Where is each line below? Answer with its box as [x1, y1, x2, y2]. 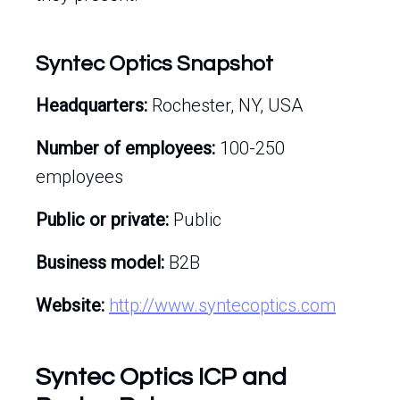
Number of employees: [36, 137, 215, 159]
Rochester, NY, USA [147, 95, 303, 116]
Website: [36, 295, 104, 316]
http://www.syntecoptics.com [109, 295, 336, 316]
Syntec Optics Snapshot [36, 53, 273, 75]
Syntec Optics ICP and [36, 364, 287, 390]
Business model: [36, 252, 164, 273]
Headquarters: [36, 95, 147, 116]
